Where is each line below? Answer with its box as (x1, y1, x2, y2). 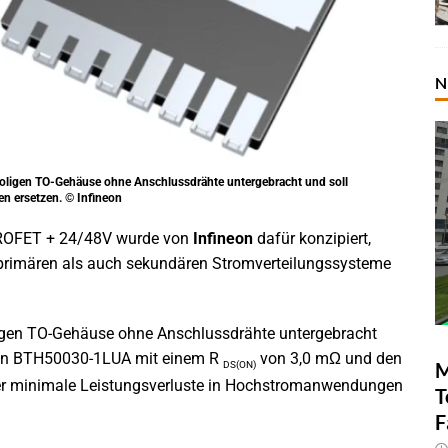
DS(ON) (223, 359, 256, 371)
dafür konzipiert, (253, 229, 371, 249)
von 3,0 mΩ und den (256, 349, 402, 369)
